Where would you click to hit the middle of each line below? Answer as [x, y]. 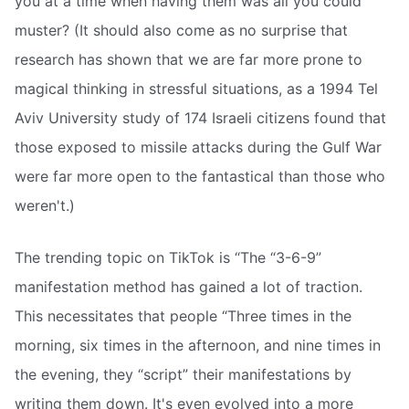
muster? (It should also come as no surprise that [181, 30]
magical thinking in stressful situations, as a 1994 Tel [196, 88]
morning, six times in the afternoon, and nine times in [198, 346]
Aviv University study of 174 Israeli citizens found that [200, 117]
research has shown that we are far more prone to [189, 59]
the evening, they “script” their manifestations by [183, 375]
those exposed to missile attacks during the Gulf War [198, 147]
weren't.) [45, 205]
